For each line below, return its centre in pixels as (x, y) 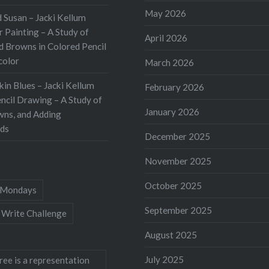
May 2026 (166, 13)
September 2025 (179, 210)
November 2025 (178, 161)
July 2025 (165, 259)
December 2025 (178, 136)
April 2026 (166, 38)
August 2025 (171, 234)
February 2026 (175, 87)
